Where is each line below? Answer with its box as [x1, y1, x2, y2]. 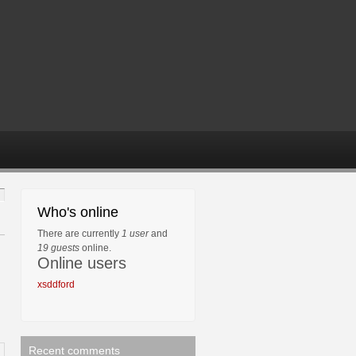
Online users [37, 254, 126, 272]
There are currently [37, 228, 122, 239]
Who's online [37, 204, 118, 220]
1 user [122, 228, 149, 239]
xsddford [37, 279, 75, 290]
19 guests [37, 242, 79, 253]
